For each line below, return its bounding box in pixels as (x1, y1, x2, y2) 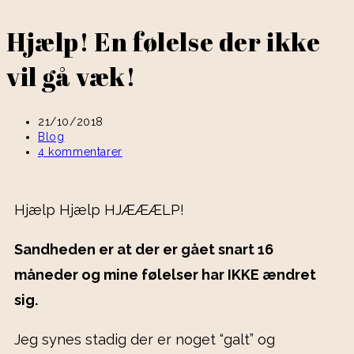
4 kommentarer (38, 145, 122, 159)
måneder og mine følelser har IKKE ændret (14, 266, 316, 284)
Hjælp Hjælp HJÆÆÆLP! (14, 201, 188, 219)
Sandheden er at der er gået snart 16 (14, 241, 273, 258)
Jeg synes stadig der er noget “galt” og (14, 331, 275, 348)
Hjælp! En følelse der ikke (6, 24, 321, 58)
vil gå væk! (6, 58, 136, 93)
